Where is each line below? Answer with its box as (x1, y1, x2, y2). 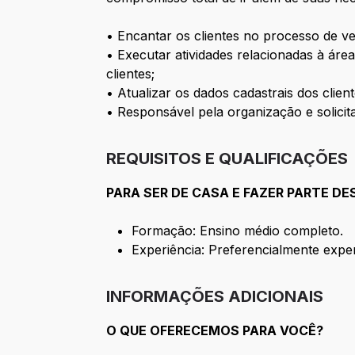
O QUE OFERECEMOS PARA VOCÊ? (106, 323, 324, 339)
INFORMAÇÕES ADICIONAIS (106, 287, 324, 307)
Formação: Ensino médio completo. (132, 223, 344, 239)
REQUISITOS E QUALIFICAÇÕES (106, 149, 349, 169)
